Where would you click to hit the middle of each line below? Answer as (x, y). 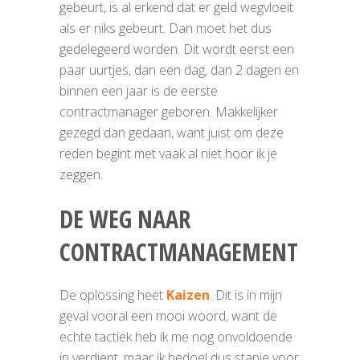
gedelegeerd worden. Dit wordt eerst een (177, 49)
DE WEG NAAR (125, 219)
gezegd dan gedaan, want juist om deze (172, 133)
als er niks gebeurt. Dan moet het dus (166, 28)
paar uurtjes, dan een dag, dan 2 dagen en (179, 70)
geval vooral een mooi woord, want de (168, 316)
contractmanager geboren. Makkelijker (169, 112)
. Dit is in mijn (246, 295)
